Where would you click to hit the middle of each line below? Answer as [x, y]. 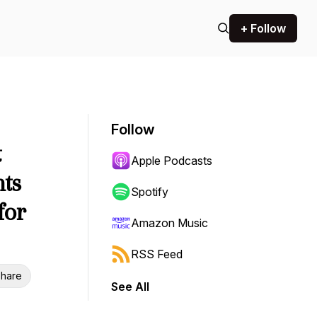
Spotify [150, 192]
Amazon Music [169, 223]
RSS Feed [157, 254]
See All [130, 287]
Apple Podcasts [172, 161]
